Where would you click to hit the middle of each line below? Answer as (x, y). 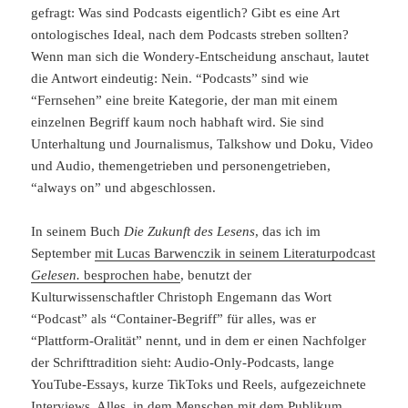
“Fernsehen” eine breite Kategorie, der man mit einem (185, 100)
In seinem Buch (78, 231)
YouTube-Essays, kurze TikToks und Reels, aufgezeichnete (199, 384)
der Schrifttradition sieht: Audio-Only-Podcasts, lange (183, 362)
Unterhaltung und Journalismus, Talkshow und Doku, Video (203, 143)
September (63, 253)
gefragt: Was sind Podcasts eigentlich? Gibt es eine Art (186, 12)
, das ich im (288, 231)
